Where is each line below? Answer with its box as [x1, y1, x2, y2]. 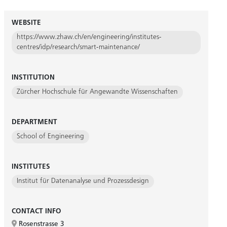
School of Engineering [16, 133, 84, 140]
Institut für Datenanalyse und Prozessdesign [16, 178, 149, 184]
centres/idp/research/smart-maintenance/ [16, 44, 140, 51]
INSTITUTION [11, 74, 55, 81]
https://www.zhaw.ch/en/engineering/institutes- [16, 34, 162, 41]
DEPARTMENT [11, 119, 57, 126]
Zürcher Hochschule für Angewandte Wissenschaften [16, 89, 178, 95]
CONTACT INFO [11, 208, 61, 215]
